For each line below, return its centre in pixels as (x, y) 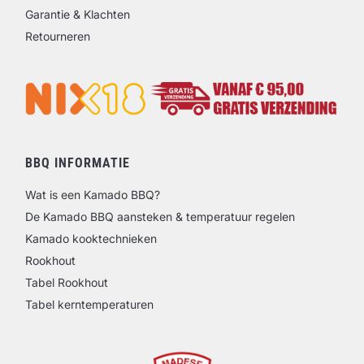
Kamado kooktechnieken (91, 238)
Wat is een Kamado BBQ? (93, 195)
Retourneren (58, 37)
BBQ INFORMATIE (78, 163)
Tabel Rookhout (67, 282)
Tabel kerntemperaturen (89, 304)
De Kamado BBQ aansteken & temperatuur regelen (160, 217)
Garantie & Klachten (78, 15)
